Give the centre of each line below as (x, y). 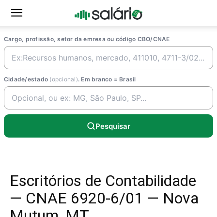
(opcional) (64, 79)
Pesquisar (113, 126)
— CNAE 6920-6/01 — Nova (104, 198)
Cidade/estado (27, 79)
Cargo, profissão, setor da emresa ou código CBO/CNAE (87, 39)
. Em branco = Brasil (107, 79)
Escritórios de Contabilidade (103, 181)
